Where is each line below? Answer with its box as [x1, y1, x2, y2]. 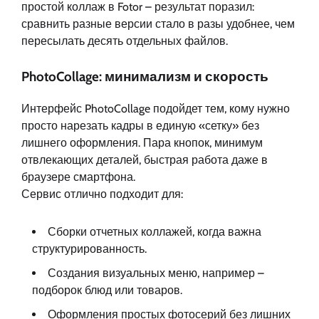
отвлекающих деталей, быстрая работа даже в [21, 152, 268, 167]
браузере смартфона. [21, 169, 135, 184]
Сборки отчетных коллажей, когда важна [48, 224, 261, 239]
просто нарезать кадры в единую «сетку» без [21, 118, 259, 132]
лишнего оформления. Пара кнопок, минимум [21, 135, 263, 150]
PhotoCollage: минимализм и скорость [21, 68, 268, 85]
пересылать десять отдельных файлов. [21, 34, 228, 48]
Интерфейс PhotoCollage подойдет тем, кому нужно [21, 101, 290, 115]
